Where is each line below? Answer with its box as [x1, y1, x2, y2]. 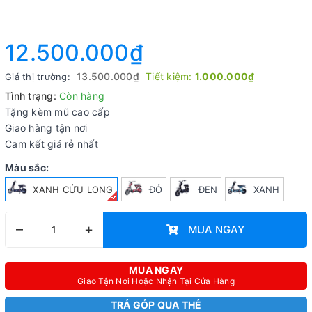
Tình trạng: [5, 90, 56, 102]
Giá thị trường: [5, 71, 73, 82]
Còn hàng [59, 90, 104, 102]
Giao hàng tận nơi [5, 122, 88, 134]
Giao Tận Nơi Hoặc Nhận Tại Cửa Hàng [77, 275, 235, 286]
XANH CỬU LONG [33, 183, 114, 195]
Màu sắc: [5, 162, 49, 174]
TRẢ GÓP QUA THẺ [110, 298, 202, 311]
